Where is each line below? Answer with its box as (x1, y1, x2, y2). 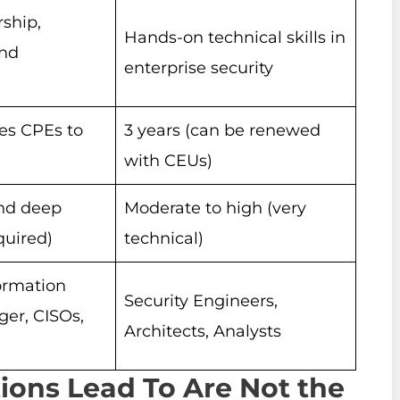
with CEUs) (124, 151, 212, 171)
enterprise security (124, 58, 273, 79)
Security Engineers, (124, 291, 278, 312)
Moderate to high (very (124, 198, 306, 219)
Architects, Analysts (124, 321, 281, 342)
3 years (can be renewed (124, 121, 321, 141)
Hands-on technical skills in (124, 28, 346, 48)
